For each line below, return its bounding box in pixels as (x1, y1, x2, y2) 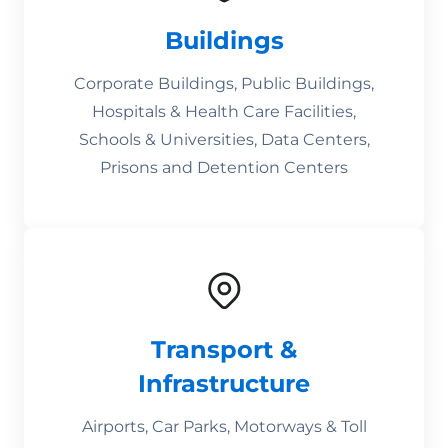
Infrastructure (138, 369, 310, 398)
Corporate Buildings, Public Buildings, (74, 74, 374, 93)
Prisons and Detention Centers (100, 158, 348, 177)
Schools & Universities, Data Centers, (78, 130, 370, 149)
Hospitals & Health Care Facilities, (92, 102, 356, 121)
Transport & (151, 335, 297, 364)
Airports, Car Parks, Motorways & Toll (81, 417, 367, 436)
